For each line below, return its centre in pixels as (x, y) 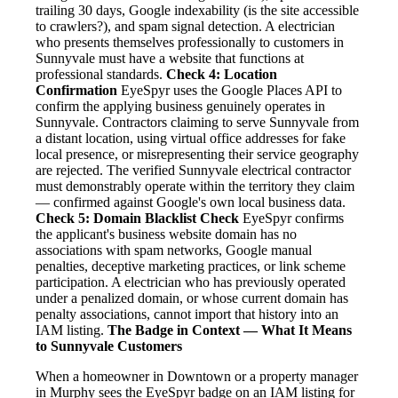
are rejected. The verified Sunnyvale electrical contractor (193, 171)
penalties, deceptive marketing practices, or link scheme (191, 267)
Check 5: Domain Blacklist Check (137, 219)
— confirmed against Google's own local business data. (191, 203)
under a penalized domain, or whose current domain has (192, 298)
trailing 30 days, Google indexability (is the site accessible (197, 11)
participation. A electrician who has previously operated (191, 283)
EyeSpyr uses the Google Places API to (230, 91)
